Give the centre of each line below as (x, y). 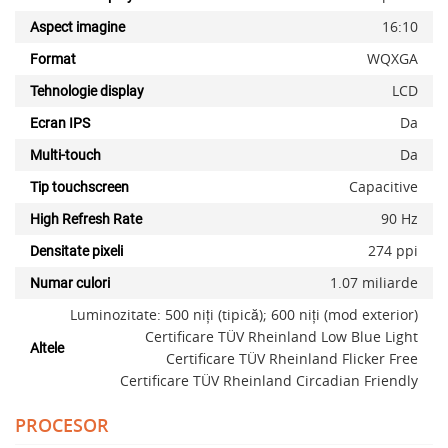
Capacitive (383, 187)
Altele (47, 348)
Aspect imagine (77, 27)
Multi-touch (65, 155)
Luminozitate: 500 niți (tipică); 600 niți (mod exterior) (244, 315)
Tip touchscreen (79, 187)
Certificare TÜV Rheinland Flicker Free (292, 359)
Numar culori (70, 283)
